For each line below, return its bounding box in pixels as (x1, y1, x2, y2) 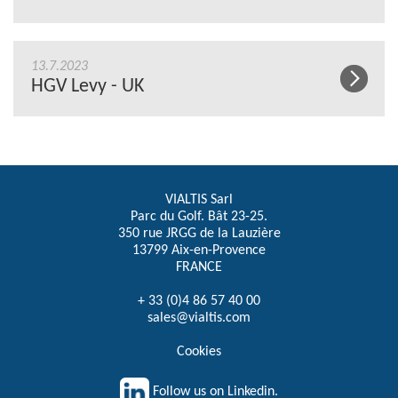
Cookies (177, 344, 221, 359)
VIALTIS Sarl (165, 192, 233, 207)
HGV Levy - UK (31, 76, 144, 97)
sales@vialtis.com (147, 310, 251, 325)
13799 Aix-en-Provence (132, 243, 266, 258)
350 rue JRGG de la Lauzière (117, 226, 281, 241)
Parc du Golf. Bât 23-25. (131, 209, 267, 224)
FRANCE (176, 259, 222, 275)
